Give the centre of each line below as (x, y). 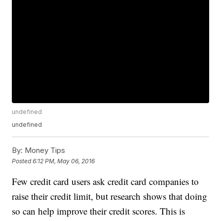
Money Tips (44, 150)
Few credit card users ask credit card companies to (106, 182)
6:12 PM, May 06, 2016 (64, 161)
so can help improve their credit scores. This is (99, 211)
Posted (22, 161)
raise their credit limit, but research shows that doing (110, 196)
